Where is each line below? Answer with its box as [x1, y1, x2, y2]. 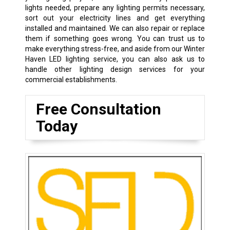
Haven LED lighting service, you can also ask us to [25, 54, 205, 63]
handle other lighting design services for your [25, 65, 205, 73]
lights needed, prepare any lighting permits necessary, [25, 3, 205, 12]
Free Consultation [35, 100, 161, 118]
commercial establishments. [25, 75, 117, 84]
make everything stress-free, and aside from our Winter [25, 44, 205, 53]
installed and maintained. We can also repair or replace [25, 24, 205, 32]
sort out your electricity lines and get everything [25, 13, 205, 22]
